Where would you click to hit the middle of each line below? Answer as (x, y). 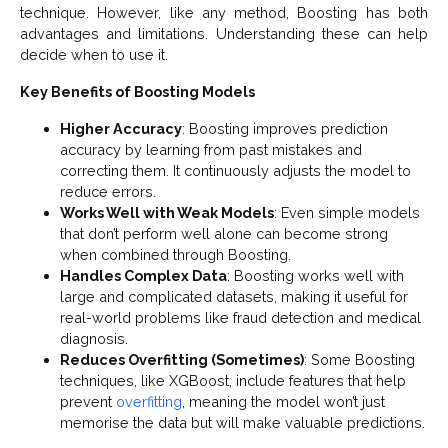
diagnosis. (94, 339)
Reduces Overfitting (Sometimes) (182, 360)
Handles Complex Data (143, 276)
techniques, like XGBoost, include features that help (233, 381)
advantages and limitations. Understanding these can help (224, 34)
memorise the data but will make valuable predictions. (242, 423)
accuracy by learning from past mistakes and (211, 150)
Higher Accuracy (121, 129)
